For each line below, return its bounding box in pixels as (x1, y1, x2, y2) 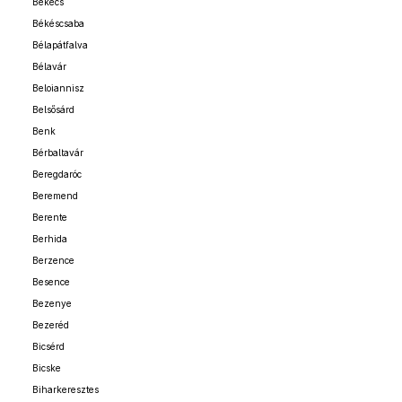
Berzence (32, 255, 74, 266)
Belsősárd (32, 104, 74, 115)
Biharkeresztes (32, 384, 99, 395)
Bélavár (32, 61, 66, 72)
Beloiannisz (32, 83, 84, 93)
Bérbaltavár (32, 147, 83, 158)
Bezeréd (32, 319, 69, 330)
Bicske (32, 363, 61, 373)
